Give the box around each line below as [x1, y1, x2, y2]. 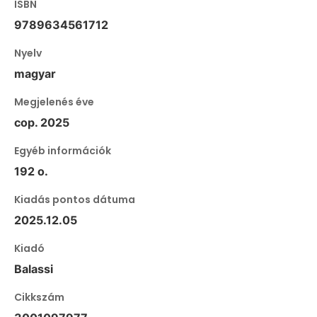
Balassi [14, 262, 53, 276]
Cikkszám [14, 290, 64, 304]
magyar [14, 67, 56, 81]
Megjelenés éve [14, 95, 94, 109]
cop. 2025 [14, 115, 69, 129]
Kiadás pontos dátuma [14, 192, 135, 207]
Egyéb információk [14, 144, 111, 158]
